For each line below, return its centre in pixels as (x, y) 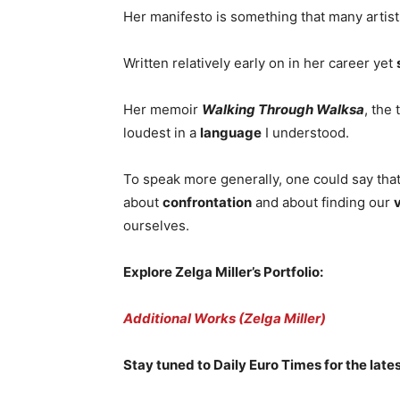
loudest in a (162, 133)
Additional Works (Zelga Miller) (225, 318)
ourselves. (156, 225)
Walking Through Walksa (283, 109)
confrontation (207, 202)
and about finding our (323, 202)
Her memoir (162, 109)
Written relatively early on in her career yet (260, 63)
